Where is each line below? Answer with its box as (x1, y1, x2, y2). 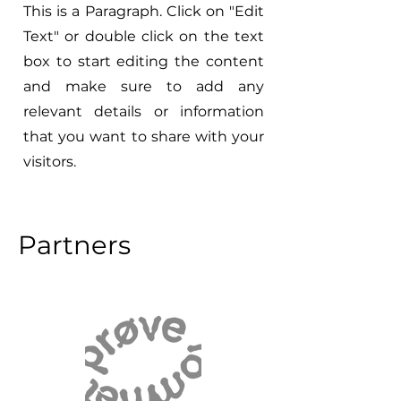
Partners (18, 229, 131, 260)
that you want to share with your (23, 128, 264, 145)
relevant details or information (23, 103, 264, 120)
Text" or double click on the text (23, 28, 264, 45)
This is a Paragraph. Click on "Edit (23, 3, 264, 20)
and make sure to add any (23, 78, 264, 95)
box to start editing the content (23, 53, 264, 70)
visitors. (23, 153, 76, 170)
